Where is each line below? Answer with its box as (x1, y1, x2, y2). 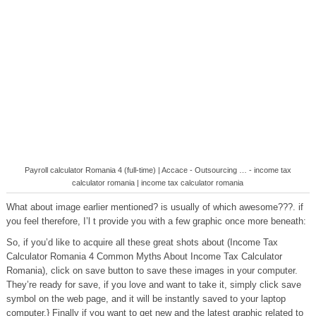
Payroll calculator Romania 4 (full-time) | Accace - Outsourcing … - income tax (24, 166, 291, 174)
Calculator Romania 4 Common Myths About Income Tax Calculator (6, 251, 282, 262)
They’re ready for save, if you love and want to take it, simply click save (6, 279, 301, 290)
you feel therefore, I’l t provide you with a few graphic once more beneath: (6, 216, 306, 226)
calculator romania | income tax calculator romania (72, 178, 244, 187)
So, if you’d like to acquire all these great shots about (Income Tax (6, 237, 278, 248)
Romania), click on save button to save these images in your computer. (6, 265, 298, 276)
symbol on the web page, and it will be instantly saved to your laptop (6, 293, 286, 304)
